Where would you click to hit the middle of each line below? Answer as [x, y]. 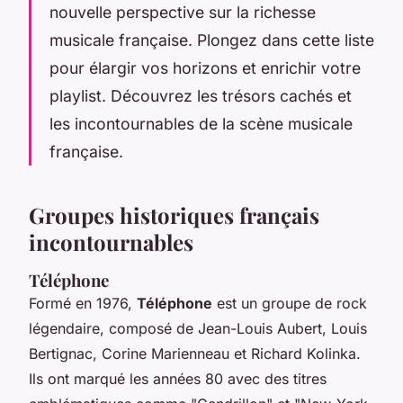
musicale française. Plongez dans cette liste [212, 40]
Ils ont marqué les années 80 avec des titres [178, 378]
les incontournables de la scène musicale [201, 123]
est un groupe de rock [290, 303]
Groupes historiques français [174, 215]
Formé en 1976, [83, 303]
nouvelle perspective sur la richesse [183, 12]
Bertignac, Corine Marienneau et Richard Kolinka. [195, 353]
